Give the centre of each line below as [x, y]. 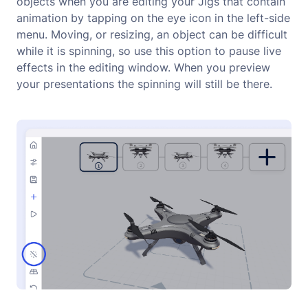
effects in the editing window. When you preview [143, 67]
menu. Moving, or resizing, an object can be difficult [152, 34]
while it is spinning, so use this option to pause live [149, 51]
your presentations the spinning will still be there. [144, 84]
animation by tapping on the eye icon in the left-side [153, 18]
